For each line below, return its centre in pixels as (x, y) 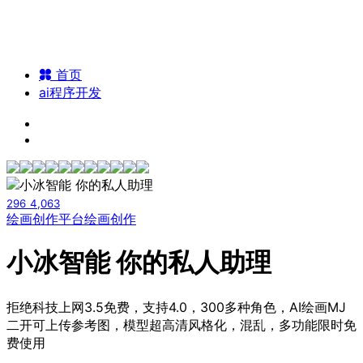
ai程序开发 (70, 92)
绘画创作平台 (45, 219)
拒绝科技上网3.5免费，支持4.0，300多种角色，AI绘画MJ (176, 307)
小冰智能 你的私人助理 (139, 263)
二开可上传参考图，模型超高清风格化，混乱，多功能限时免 (181, 325)
